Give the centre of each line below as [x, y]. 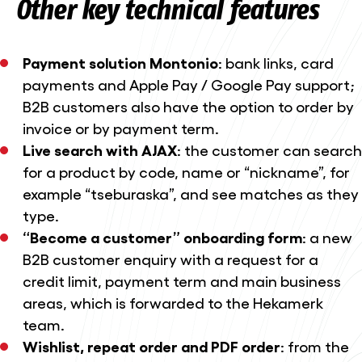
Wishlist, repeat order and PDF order [151, 346]
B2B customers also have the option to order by [188, 106]
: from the [314, 346]
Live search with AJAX [99, 150]
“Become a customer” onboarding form [162, 237]
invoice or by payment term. [120, 128]
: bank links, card [276, 63]
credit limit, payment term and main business [181, 281]
